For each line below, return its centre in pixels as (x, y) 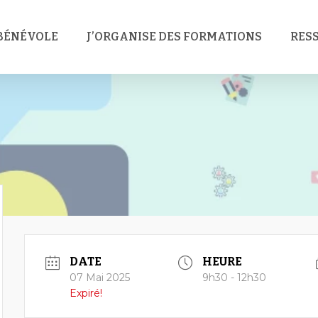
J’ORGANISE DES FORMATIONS (174, 37)
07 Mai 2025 (99, 278)
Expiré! (86, 293)
